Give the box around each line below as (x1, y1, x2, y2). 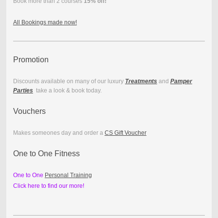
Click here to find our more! (13, 182, 84, 190)
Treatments (125, 78, 157, 85)
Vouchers (13, 107, 46, 116)
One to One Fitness (13, 149, 80, 158)
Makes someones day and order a (13, 129, 105, 137)
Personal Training (44, 172, 92, 179)
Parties (13, 87, 33, 94)
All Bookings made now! (13, 19, 77, 26)
